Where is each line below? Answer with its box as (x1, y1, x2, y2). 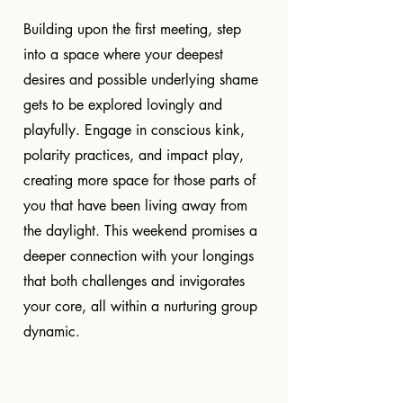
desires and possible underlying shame (23, 70, 258, 89)
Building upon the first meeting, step (23, 20, 241, 39)
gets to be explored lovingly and (23, 95, 222, 114)
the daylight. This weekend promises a (23, 221, 257, 240)
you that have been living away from (23, 196, 247, 215)
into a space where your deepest (23, 45, 223, 64)
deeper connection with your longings (23, 246, 254, 265)
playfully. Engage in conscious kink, (23, 121, 245, 139)
